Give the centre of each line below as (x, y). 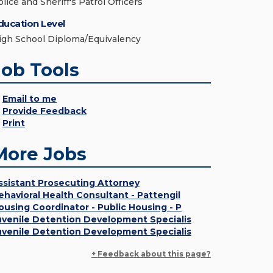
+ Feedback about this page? (151, 254)
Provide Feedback (44, 111)
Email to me (30, 99)
